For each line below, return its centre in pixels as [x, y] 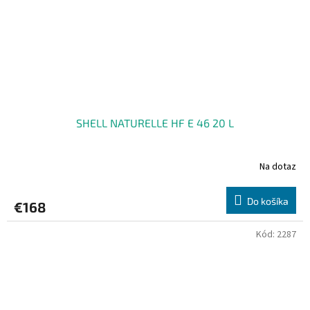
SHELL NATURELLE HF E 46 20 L [155, 123]
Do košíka [268, 201]
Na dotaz [278, 166]
